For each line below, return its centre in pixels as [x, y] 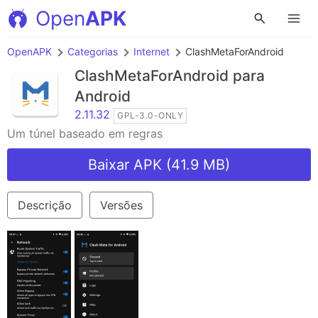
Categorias [93, 51]
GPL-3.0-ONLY [150, 115]
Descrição [45, 205]
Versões [121, 205]
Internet [152, 51]
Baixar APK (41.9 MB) [159, 165]
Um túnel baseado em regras [85, 133]
